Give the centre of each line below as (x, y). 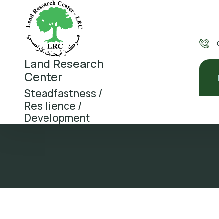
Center (43, 77)
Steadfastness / (63, 93)
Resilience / (53, 105)
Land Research (64, 63)
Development (57, 118)
